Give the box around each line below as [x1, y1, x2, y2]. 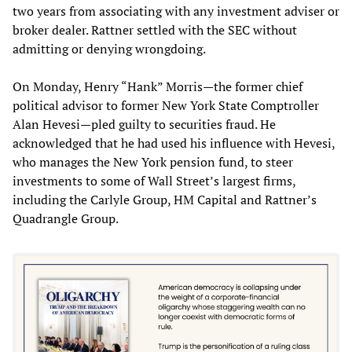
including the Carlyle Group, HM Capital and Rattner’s [13, 190, 317, 208]
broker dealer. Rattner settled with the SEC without [13, 20, 297, 38]
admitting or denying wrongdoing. [13, 39, 206, 57]
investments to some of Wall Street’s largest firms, [13, 171, 295, 189]
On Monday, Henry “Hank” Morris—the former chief [13, 77, 302, 95]
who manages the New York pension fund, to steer [13, 152, 293, 170]
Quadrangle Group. [13, 209, 119, 227]
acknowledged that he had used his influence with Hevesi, [13, 134, 335, 152]
